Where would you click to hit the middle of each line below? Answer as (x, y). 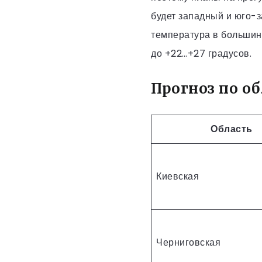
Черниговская (188, 242)
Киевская (177, 176)
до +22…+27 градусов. (201, 53)
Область (232, 129)
